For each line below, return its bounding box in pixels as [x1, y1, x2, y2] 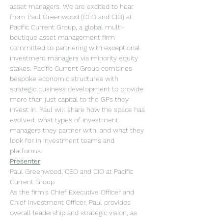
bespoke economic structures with [10, 75, 120, 82]
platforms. [10, 147, 42, 155]
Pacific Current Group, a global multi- [10, 23, 125, 31]
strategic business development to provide [10, 85, 145, 93]
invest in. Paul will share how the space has [10, 106, 147, 113]
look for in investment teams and [10, 137, 116, 144]
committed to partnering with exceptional [10, 44, 142, 52]
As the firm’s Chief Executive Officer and [10, 188, 136, 196]
